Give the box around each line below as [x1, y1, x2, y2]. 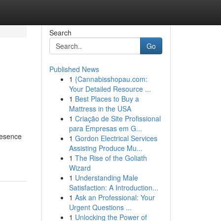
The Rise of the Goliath [74, 153, 147, 163]
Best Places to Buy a [74, 94, 139, 104]
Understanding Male [74, 173, 138, 183]
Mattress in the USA [69, 104, 131, 113]
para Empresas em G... [69, 123, 142, 133]
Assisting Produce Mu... [69, 143, 143, 153]
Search [49, 28, 72, 37]
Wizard [69, 163, 91, 173]
